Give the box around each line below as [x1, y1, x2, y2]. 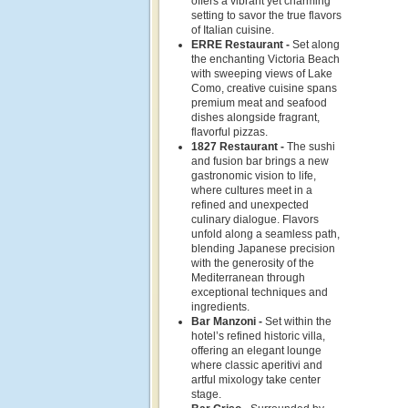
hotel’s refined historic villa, [191, 330, 325, 342]
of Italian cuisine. [191, 24, 274, 36]
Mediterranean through [191, 271, 305, 284]
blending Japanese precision [191, 242, 335, 255]
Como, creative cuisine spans [191, 82, 337, 95]
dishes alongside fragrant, [191, 111, 320, 124]
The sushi [287, 140, 335, 153]
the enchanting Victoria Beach [191, 53, 340, 66]
